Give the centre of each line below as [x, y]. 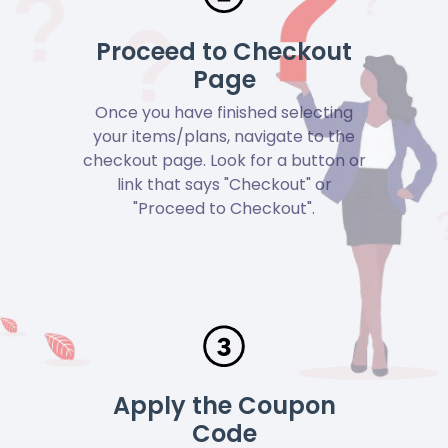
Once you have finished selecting [224, 112]
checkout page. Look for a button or [224, 160]
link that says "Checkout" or [224, 184]
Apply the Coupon [224, 405]
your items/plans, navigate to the [224, 136]
